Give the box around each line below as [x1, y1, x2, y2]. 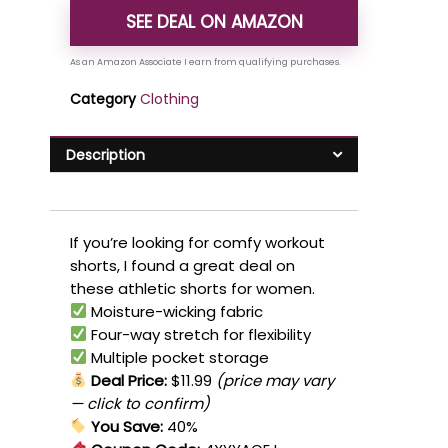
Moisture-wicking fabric [87, 300, 264, 322]
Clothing [140, 89, 199, 110]
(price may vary [216, 369, 335, 391]
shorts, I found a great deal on [70, 254, 295, 276]
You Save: [87, 415, 164, 437]
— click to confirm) [70, 392, 210, 414]
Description [66, 145, 145, 166]
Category [70, 89, 136, 110]
